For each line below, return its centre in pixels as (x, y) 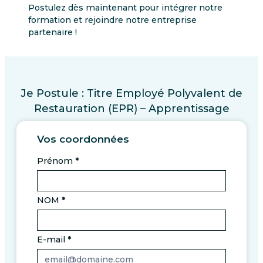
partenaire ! (53, 33)
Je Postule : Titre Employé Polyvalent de (131, 93)
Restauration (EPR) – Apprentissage (131, 109)
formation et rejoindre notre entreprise (112, 20)
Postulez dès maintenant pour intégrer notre (125, 8)
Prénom (56, 161)
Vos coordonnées (83, 139)
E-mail (52, 240)
